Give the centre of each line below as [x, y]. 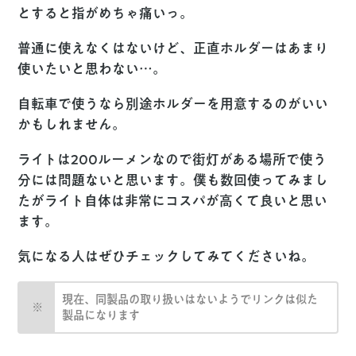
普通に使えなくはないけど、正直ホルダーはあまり [173, 48]
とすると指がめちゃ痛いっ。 [106, 13]
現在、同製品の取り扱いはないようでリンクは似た [190, 299]
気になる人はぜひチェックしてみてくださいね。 [166, 256]
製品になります [101, 315]
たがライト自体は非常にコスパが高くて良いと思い [173, 200]
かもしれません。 [72, 124]
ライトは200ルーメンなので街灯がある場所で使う [172, 159]
